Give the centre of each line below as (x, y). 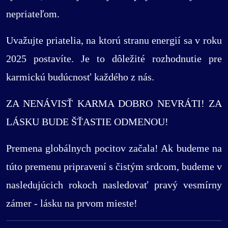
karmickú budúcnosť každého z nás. (80, 77)
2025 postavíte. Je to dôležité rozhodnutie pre (114, 59)
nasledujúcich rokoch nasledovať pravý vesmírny (114, 185)
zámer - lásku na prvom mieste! (72, 203)
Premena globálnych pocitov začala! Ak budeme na (114, 148)
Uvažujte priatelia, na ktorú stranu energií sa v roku (114, 40)
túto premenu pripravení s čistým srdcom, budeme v (114, 167)
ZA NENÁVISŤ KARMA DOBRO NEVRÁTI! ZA (114, 104)
